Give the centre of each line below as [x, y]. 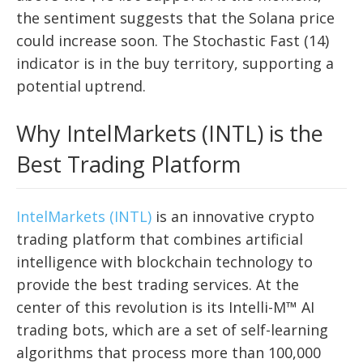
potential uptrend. [81, 85]
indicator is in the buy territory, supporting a [175, 63]
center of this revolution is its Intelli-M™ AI [165, 307]
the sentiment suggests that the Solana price [175, 17]
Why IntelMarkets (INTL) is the [170, 133]
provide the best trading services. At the [158, 284]
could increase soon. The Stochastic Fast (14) [173, 40]
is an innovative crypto [233, 216]
